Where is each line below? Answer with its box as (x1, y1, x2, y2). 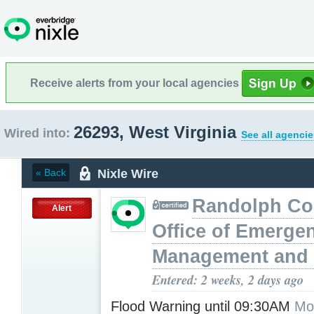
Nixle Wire (97, 166, 158, 181)
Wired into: (4, 126, 70, 140)
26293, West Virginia (74, 123, 241, 142)
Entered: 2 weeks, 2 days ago (152, 270, 303, 289)
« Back (36, 167, 66, 178)
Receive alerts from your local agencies (30, 76, 242, 89)
